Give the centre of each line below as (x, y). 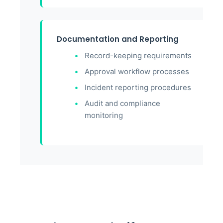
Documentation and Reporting (118, 39)
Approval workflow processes (137, 71)
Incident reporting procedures (138, 87)
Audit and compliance (122, 103)
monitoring (104, 115)
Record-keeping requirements (138, 56)
